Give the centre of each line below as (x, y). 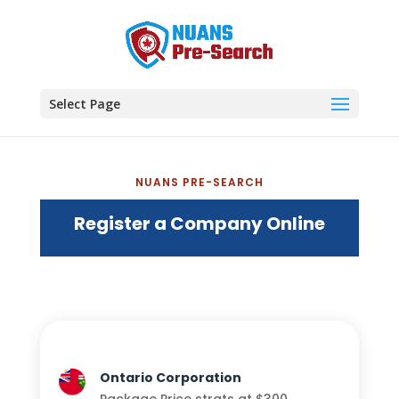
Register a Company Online (199, 224)
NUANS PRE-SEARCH (199, 182)
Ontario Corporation (170, 378)
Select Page (84, 104)
